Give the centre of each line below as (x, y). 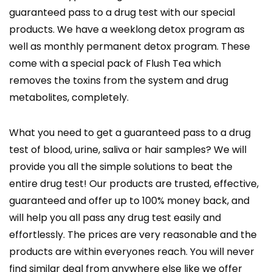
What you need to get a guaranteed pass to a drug (130, 133)
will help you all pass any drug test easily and (115, 218)
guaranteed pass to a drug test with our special (122, 13)
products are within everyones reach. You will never (132, 252)
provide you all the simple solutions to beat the (121, 167)
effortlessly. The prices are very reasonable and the (133, 235)
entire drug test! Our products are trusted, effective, (134, 184)
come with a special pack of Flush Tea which (115, 64)
